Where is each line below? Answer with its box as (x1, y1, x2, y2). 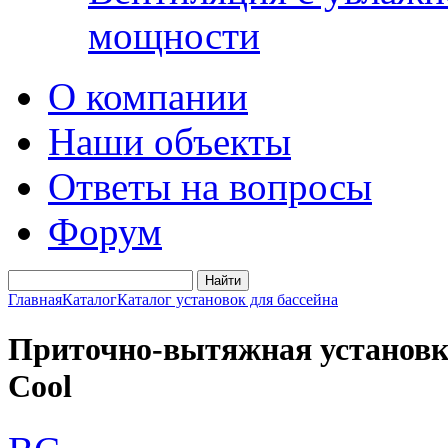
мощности (88, 14, 260, 58)
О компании (48, 75, 248, 119)
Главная (8, 291, 62, 309)
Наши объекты (48, 120, 291, 164)
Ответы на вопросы (48, 165, 372, 209)
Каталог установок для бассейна (117, 291, 338, 309)
